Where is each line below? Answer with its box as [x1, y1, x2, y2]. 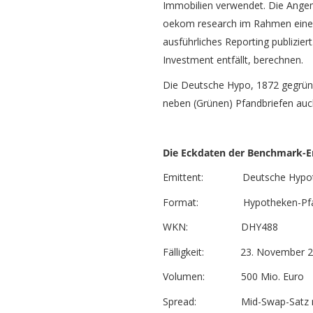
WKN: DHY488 [162, 220, 278, 234]
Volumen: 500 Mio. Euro [162, 270, 304, 284]
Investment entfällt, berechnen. [162, 53, 303, 67]
